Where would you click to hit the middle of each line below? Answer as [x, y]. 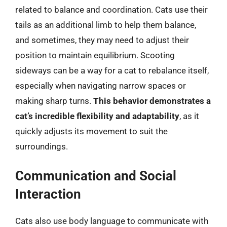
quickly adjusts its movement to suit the [91, 131]
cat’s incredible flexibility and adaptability [97, 116]
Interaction [48, 194]
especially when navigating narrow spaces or [101, 85]
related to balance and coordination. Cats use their [111, 9]
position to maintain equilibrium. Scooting [95, 55]
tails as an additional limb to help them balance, [106, 25]
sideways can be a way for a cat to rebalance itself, [112, 70]
